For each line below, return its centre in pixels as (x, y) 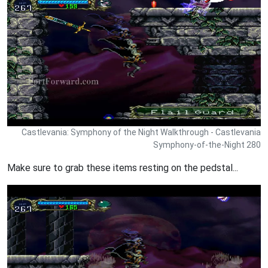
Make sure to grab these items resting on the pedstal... (123, 167)
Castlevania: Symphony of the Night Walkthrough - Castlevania (141, 132)
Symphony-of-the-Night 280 (207, 144)
